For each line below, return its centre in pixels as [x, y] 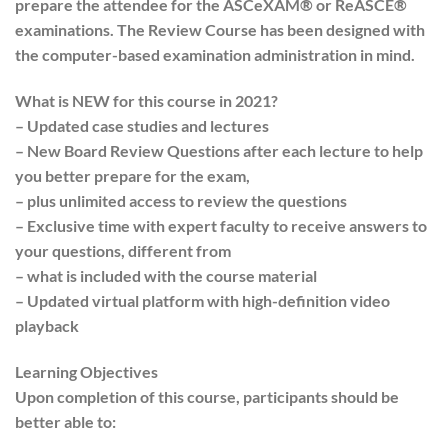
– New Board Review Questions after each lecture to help [219, 151]
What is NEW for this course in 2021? [146, 101]
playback [47, 326]
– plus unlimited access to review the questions [181, 201]
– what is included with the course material [166, 276]
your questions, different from [123, 251]
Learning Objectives [86, 371]
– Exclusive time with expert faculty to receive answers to [221, 226]
